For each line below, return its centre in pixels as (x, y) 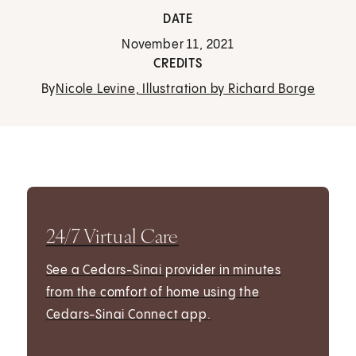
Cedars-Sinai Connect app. (128, 315)
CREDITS (178, 64)
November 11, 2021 (178, 45)
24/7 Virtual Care (112, 236)
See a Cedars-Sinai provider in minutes (164, 270)
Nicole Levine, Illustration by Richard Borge (186, 90)
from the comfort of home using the (153, 292)
